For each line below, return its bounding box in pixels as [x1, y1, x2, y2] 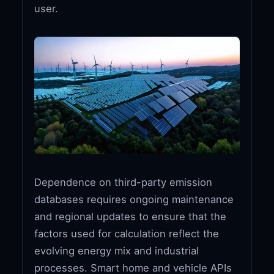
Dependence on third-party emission [34, 176, 213, 188]
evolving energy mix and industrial [34, 244, 199, 257]
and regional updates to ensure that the [34, 210, 227, 223]
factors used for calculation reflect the [34, 227, 220, 240]
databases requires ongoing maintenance [34, 193, 234, 206]
